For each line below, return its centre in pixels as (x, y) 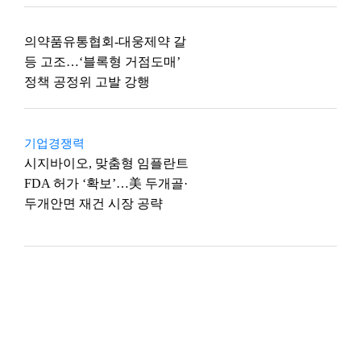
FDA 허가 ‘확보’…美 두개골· (106, 183)
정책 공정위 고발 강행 (87, 82)
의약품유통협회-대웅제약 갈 (105, 41)
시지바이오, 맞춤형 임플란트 (106, 163)
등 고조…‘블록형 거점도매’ (102, 62)
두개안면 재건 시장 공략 (93, 203)
